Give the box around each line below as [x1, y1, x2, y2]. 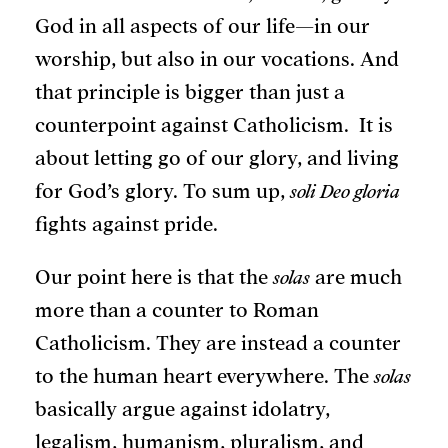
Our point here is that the [35, 267, 273, 289]
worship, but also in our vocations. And [35, 49, 399, 71]
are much [310, 267, 402, 289]
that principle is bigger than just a [35, 82, 345, 104]
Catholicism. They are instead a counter [35, 333, 401, 355]
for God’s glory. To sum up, [35, 181, 290, 203]
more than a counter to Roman [35, 300, 319, 322]
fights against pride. [35, 214, 218, 236]
